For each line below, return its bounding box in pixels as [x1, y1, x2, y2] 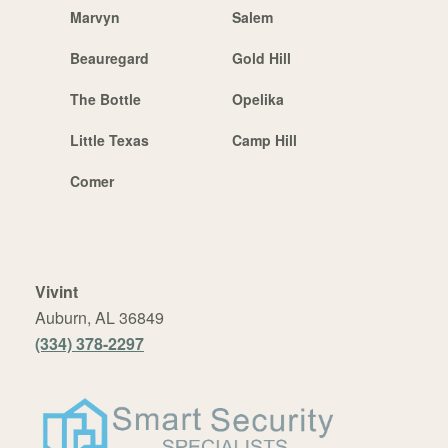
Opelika [231, 89, 284, 110]
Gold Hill [231, 48, 291, 69]
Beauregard [70, 48, 149, 69]
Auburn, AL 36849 [35, 306, 164, 330]
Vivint [35, 280, 78, 304]
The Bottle [70, 89, 141, 110]
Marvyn [70, 7, 120, 28]
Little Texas [70, 130, 149, 151]
